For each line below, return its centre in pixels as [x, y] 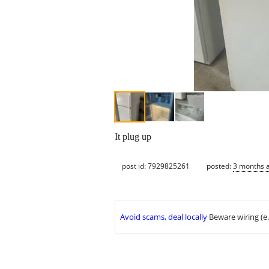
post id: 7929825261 [156, 166]
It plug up [133, 137]
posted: [220, 166]
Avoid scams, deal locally [164, 217]
